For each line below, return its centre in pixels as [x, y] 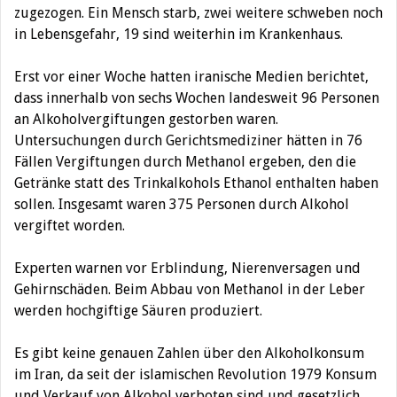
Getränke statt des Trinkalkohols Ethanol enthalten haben [196, 183]
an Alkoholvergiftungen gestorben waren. [146, 119]
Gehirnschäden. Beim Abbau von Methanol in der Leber [190, 289]
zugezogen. [51, 13]
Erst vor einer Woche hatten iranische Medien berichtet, [191, 77]
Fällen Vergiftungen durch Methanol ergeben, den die [185, 162]
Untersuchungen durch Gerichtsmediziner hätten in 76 [188, 140]
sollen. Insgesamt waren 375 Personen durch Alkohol [182, 204]
